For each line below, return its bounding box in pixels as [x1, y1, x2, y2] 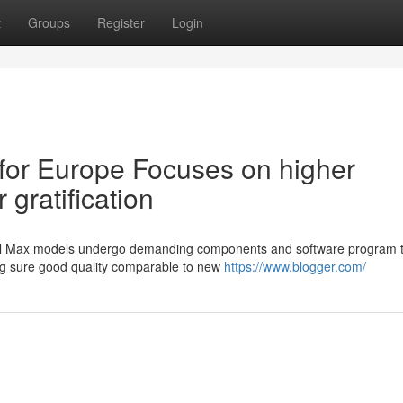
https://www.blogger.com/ [224, 257, 366, 275]
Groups [28, 13, 70, 31]
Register [97, 13, 145, 31]
